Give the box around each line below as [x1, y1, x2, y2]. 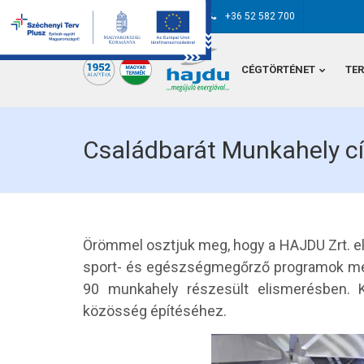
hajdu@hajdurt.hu [110, 11, 191, 22]
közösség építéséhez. [83, 302, 227, 319]
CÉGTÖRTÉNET [241, 63, 315, 76]
